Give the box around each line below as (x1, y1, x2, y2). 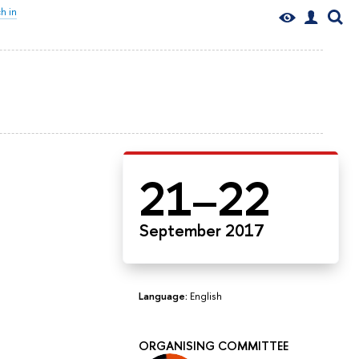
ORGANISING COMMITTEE (139, 337, 288, 354)
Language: (139, 288, 190, 303)
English (190, 288, 222, 303)
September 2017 (139, 218, 264, 242)
